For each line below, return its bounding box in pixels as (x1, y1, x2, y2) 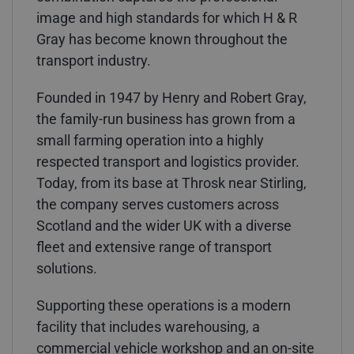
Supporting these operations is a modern (36, 296, 291, 314)
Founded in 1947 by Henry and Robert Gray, (36, 88, 307, 106)
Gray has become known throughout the (36, 30, 288, 47)
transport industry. (36, 51, 151, 69)
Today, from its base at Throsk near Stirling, (36, 174, 307, 191)
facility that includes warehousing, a (36, 318, 260, 335)
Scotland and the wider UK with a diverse (36, 217, 292, 234)
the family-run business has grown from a (36, 110, 296, 127)
